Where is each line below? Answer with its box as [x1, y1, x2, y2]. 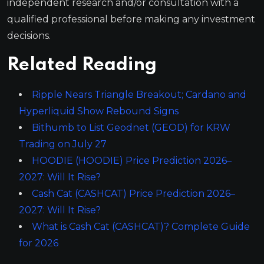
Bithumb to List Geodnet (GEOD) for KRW [32, 121, 230, 133]
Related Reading [7, 55, 157, 74]
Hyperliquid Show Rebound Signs [19, 105, 179, 117]
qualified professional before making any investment [7, 13, 255, 25]
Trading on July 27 [19, 138, 107, 150]
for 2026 [19, 237, 58, 249]
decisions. [7, 29, 51, 41]
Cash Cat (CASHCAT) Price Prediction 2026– [32, 187, 235, 199]
